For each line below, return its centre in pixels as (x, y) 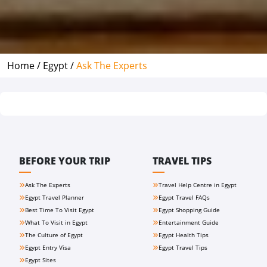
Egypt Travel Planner (55, 197)
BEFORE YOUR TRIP (65, 161)
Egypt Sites (41, 260)
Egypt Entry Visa (48, 247)
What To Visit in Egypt (56, 222)
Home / (25, 66)
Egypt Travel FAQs (184, 197)
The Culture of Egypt (54, 235)
